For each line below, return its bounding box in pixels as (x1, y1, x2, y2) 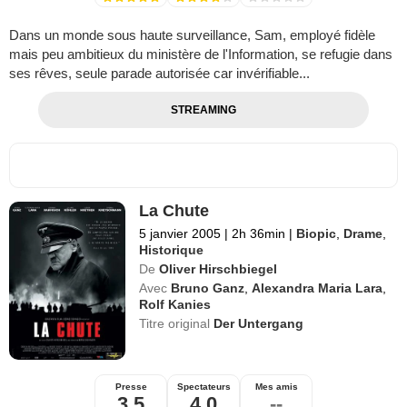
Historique (139, 243, 204, 258)
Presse (114, 382, 147, 392)
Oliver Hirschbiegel (159, 262, 278, 277)
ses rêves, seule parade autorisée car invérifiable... (9, 65, 310, 82)
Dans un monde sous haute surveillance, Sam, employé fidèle (9, 27, 375, 44)
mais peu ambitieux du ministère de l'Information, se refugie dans (9, 46, 392, 63)
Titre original (139, 316, 214, 332)
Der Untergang (213, 316, 304, 332)
